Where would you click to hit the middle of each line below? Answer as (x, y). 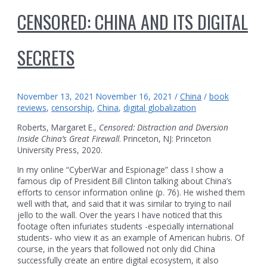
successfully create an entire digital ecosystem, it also (118, 260)
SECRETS (46, 58)
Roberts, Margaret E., (58, 127)
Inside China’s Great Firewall (69, 138)
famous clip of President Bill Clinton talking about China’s (125, 181)
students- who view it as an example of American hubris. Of (131, 237)
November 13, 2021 (56, 97)
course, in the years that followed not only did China (117, 249)
